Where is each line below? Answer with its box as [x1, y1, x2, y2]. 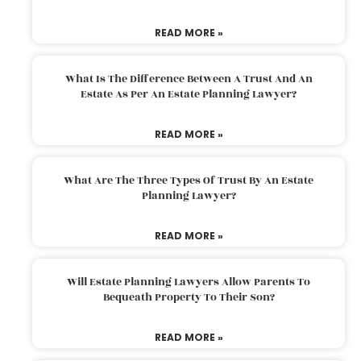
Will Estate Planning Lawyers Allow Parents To [67, 273, 310, 290]
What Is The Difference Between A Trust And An [64, 70, 313, 87]
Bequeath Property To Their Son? [102, 288, 275, 305]
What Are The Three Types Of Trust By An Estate [64, 172, 313, 189]
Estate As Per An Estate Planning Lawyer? [81, 85, 297, 102]
